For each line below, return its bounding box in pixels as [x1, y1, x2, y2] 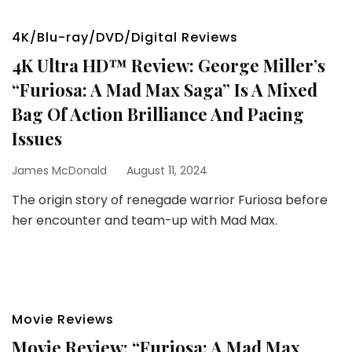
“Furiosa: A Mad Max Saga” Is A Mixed [12, 78, 317, 101]
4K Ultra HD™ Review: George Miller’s [12, 53, 325, 77]
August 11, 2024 [126, 163, 207, 178]
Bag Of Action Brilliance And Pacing [12, 102, 304, 126]
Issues [12, 126, 62, 150]
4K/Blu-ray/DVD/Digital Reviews [12, 28, 238, 46]
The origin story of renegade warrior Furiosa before [12, 191, 328, 209]
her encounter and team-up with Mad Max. [12, 211, 277, 229]
